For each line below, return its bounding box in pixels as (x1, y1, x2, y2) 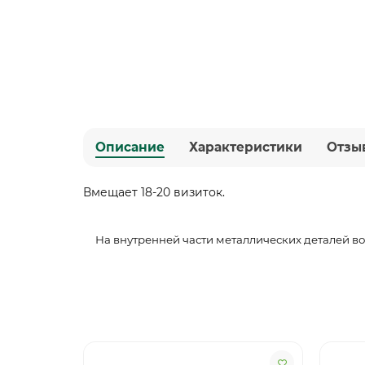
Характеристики (189, 139, 302, 156)
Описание (95, 139, 165, 156)
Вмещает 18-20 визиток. (83, 185, 225, 200)
